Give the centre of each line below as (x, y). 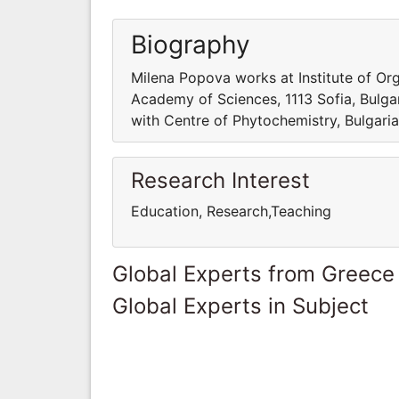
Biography (191, 44)
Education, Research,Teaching (231, 211)
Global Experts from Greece (253, 273)
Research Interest (220, 180)
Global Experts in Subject (240, 305)
